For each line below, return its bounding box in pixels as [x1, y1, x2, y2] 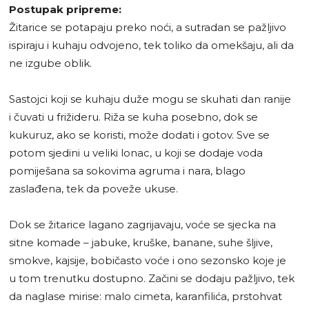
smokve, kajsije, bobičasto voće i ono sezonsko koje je [9, 254, 286, 268]
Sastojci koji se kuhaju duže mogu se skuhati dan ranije [9, 92, 291, 106]
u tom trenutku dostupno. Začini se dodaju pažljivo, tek [9, 272, 295, 286]
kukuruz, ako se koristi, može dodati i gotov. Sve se [9, 128, 270, 142]
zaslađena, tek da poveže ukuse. [9, 182, 178, 196]
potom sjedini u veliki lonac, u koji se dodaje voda [9, 146, 263, 160]
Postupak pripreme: [9, 3, 121, 17]
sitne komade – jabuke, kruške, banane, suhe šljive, [9, 236, 272, 250]
